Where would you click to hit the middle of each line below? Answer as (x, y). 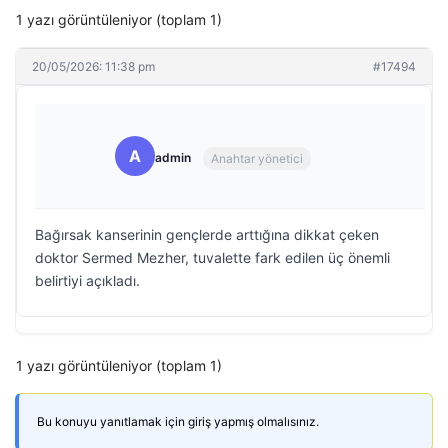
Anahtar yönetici (257, 158)
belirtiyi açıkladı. (87, 280)
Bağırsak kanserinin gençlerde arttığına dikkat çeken (207, 234)
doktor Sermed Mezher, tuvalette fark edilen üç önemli (212, 257)
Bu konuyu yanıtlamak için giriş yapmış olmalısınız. (178, 421)
